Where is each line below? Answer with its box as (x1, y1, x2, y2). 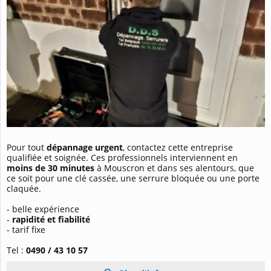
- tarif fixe (7, 223, 45, 235)
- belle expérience (7, 203, 79, 215)
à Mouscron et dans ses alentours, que (97, 162, 254, 174)
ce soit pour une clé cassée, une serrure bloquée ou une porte (7, 172, 260, 184)
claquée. (7, 182, 41, 194)
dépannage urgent (47, 141, 123, 153)
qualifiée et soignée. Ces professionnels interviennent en (7, 151, 238, 163)
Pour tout (7, 141, 47, 153)
